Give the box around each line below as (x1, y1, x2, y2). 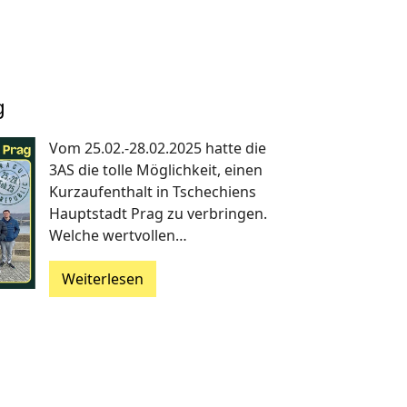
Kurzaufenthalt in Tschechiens (48, 181, 256, 202)
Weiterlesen (61, 268, 144, 289)
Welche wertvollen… (48, 224, 187, 245)
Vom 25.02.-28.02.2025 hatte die (48, 137, 266, 158)
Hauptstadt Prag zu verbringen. (48, 203, 267, 223)
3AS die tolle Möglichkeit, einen (48, 159, 263, 180)
